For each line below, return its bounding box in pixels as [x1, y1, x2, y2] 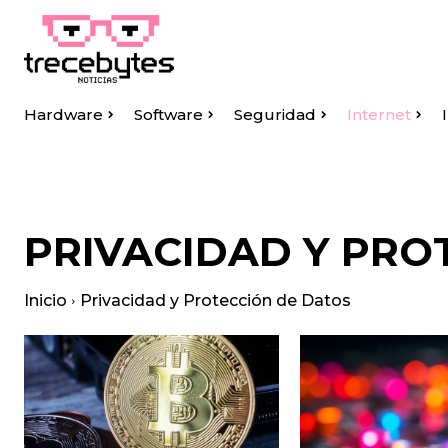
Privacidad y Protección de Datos [80, 291, 351, 311]
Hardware [24, 105, 103, 125]
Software [134, 105, 203, 125]
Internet [347, 105, 411, 125]
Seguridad [234, 105, 316, 125]
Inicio [24, 291, 67, 311]
